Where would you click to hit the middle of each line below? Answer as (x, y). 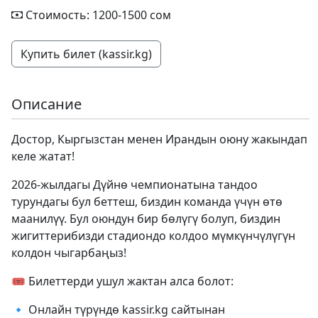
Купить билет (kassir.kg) (86, 54)
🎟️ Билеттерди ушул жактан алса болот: (122, 281)
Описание (46, 104)
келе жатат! (43, 156)
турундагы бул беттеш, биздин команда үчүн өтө (147, 201)
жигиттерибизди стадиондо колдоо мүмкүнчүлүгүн (153, 235)
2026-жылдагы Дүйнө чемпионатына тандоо (135, 184)
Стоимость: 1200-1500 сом (98, 15)
